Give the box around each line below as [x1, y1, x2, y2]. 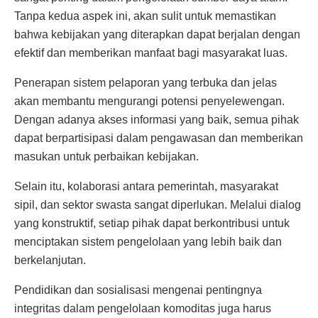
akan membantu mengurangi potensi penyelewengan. [14, 95, 285, 108]
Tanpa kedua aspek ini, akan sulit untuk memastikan [14, 10, 276, 23]
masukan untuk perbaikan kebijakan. [14, 150, 199, 163]
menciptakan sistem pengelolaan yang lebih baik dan [14, 236, 282, 248]
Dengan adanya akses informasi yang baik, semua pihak [14, 114, 299, 126]
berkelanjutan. [14, 254, 86, 267]
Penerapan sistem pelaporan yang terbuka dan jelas [14, 77, 277, 89]
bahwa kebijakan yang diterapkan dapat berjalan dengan [14, 28, 300, 41]
